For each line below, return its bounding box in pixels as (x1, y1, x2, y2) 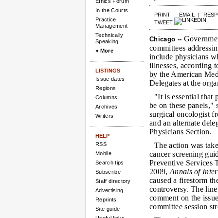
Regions (95, 85, 116, 91)
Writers (95, 113, 114, 119)
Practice (95, 17, 116, 22)
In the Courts (95, 7, 128, 13)
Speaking (95, 38, 119, 44)
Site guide (95, 206, 120, 212)
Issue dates (95, 76, 125, 82)
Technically (95, 32, 124, 38)
